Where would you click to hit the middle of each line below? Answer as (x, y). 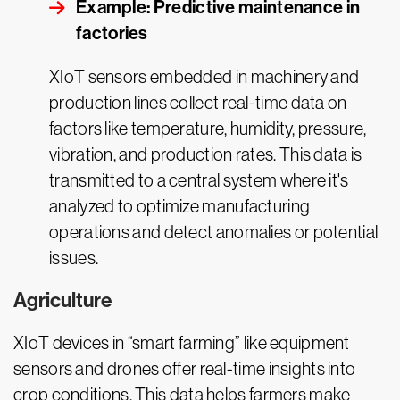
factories (112, 33)
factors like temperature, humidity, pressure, (208, 129)
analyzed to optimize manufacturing (180, 207)
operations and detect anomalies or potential (214, 233)
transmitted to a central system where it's (199, 181)
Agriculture (63, 301)
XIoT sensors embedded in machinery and (204, 77)
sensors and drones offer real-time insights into (185, 369)
